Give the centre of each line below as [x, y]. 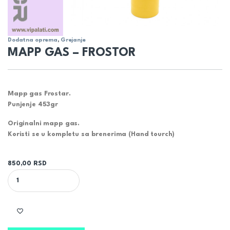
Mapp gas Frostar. [39, 93]
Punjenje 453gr [33, 104]
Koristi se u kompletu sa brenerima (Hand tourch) [91, 134]
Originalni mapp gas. [44, 123]
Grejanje [73, 40]
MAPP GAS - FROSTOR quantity [60, 173]
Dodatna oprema [33, 40]
